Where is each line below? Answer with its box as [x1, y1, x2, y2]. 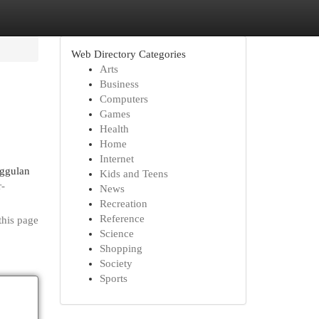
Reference [99, 213, 145, 224]
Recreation [99, 198, 147, 209]
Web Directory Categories [70, 48, 186, 60]
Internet [99, 153, 134, 164]
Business [99, 78, 139, 90]
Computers [99, 93, 148, 105]
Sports [99, 273, 127, 284]
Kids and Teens [99, 168, 168, 179]
